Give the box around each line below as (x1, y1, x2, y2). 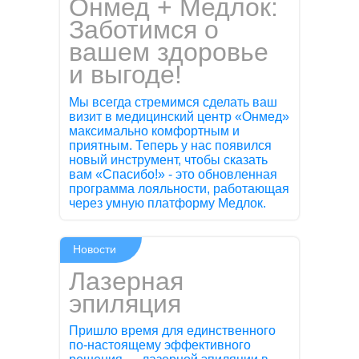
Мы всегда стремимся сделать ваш (69, 95, 278, 109)
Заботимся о (69, 15, 220, 45)
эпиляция (69, 288, 182, 318)
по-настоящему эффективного (69, 337, 252, 352)
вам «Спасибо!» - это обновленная (69, 167, 278, 181)
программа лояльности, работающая (69, 181, 290, 196)
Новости (73, 242, 117, 256)
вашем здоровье (69, 38, 269, 67)
